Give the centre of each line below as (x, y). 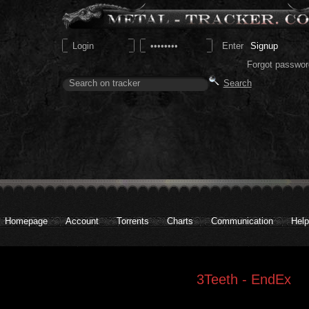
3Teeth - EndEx (244, 279)
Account (82, 221)
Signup (264, 46)
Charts (180, 221)
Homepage (26, 221)
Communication (242, 221)
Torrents (133, 221)
